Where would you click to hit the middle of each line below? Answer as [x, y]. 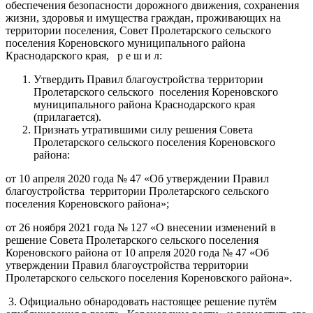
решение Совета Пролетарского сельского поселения [132, 240]
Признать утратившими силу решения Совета [143, 129]
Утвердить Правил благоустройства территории [148, 79]
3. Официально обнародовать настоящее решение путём [141, 301]
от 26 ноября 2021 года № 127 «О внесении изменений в [141, 227]
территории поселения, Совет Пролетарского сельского [138, 30]
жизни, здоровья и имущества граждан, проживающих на [143, 17]
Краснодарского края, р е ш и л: [84, 55]
